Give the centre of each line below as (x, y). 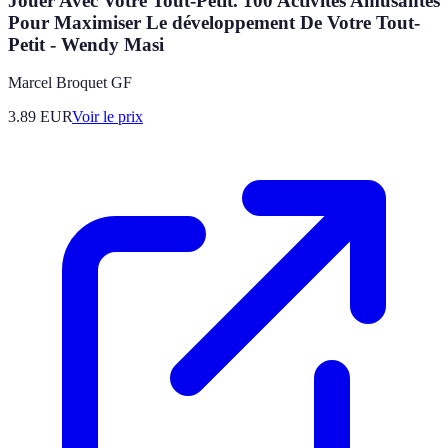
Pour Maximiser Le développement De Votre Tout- (214, 22)
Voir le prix (107, 117)
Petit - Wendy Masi (86, 44)
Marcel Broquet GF (70, 83)
